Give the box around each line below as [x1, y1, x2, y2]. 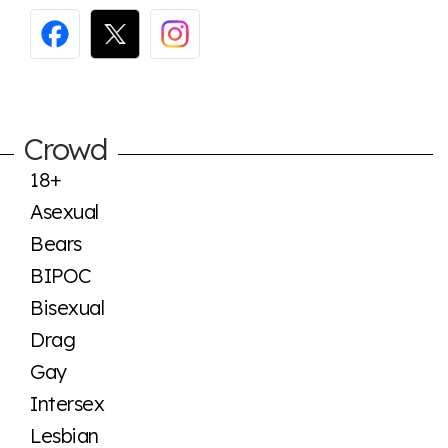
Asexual [30, 198, 99, 224]
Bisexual [30, 294, 104, 320]
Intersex [30, 390, 104, 416]
